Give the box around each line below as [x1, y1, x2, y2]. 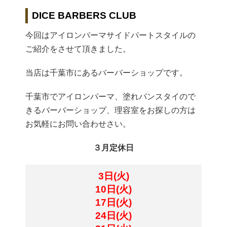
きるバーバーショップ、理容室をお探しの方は [25, 106, 196, 115]
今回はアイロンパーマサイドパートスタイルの [25, 31, 196, 40]
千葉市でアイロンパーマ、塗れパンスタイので [25, 92, 196, 101]
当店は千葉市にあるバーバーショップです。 [25, 68, 187, 78]
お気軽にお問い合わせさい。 [25, 120, 131, 129]
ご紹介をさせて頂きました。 [25, 45, 131, 54]
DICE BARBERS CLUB [32, 10, 136, 21]
